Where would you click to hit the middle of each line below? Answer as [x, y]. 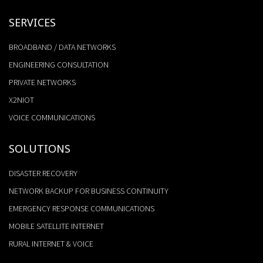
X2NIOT [21, 100]
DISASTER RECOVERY [43, 173]
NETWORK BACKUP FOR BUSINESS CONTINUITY [89, 190]
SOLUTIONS [40, 148]
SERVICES [32, 22]
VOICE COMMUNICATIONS [52, 117]
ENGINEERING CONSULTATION [59, 64]
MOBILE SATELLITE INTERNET [56, 226]
